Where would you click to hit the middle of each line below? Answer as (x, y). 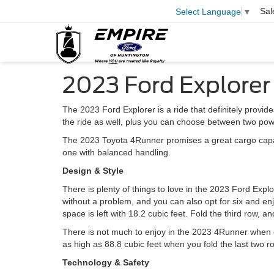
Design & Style (93, 171)
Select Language (208, 11)
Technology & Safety (106, 262)
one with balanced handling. (117, 152)
